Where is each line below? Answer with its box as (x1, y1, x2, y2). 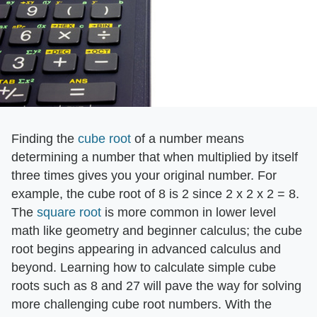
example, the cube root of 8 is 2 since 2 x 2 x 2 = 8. (11, 186, 299, 201)
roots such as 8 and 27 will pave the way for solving (11, 278, 301, 293)
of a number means (131, 131, 244, 146)
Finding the (11, 131, 78, 146)
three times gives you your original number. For (11, 168, 277, 183)
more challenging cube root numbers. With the (11, 296, 272, 311)
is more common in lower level (101, 204, 276, 219)
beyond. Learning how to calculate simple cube (11, 260, 276, 275)
